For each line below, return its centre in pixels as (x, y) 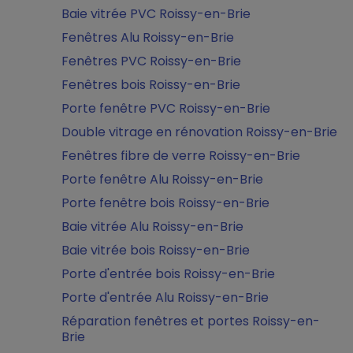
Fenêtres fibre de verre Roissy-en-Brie (181, 156)
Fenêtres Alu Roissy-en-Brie (148, 37)
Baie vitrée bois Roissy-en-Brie (156, 250)
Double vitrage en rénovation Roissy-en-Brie (199, 132)
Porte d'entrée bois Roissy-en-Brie (168, 274)
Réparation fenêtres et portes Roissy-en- (191, 321)
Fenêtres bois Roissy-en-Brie (151, 85)
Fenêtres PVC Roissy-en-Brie (151, 61)
